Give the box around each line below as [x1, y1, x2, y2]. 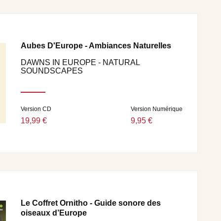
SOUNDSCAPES [21, 66, 83, 75]
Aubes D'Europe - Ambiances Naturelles [21, 41, 171, 50]
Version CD [21, 105, 51, 112]
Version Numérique [131, 105, 183, 112]
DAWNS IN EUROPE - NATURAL [21, 58, 140, 67]
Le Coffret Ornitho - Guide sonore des [21, 199, 161, 207]
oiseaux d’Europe [21, 209, 87, 217]
